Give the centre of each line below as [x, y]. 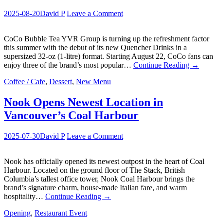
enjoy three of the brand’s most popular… [69, 65]
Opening [17, 213]
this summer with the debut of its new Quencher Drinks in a [95, 47]
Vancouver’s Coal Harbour [71, 115]
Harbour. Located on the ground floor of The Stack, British [94, 170]
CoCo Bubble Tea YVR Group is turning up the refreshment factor [107, 38]
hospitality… [25, 196]
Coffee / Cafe [25, 81]
